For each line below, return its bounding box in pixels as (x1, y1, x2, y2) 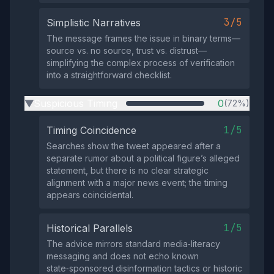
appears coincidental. (46, 190, 133, 200)
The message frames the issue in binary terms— (46, 33, 240, 43)
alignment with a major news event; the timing (46, 177, 228, 188)
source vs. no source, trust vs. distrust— (46, 45, 207, 56)
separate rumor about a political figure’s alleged (46, 153, 240, 163)
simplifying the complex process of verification (46, 57, 235, 68)
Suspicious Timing (34, 97, 117, 109)
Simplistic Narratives (46, 17, 141, 29)
